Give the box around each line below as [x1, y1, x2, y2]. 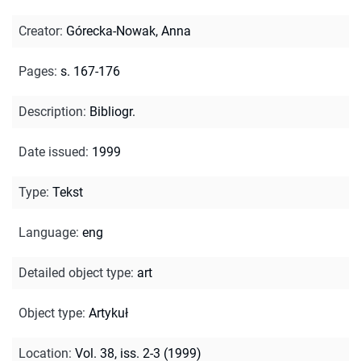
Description [19, 103, 83, 119]
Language [19, 224, 76, 240]
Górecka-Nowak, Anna [66, 23, 191, 39]
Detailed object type [19, 264, 131, 280]
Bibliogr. [89, 103, 135, 119]
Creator [19, 23, 60, 39]
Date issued [19, 143, 85, 160]
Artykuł [89, 305, 128, 321]
